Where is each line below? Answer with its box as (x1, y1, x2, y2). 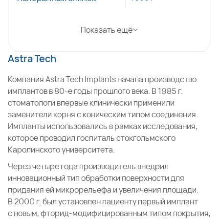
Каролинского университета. (8, 144, 115, 155)
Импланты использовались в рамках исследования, (8, 121, 197, 131)
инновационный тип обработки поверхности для (8, 173, 184, 183)
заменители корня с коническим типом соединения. (8, 109, 198, 120)
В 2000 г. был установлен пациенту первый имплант (8, 196, 198, 207)
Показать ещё (81, 24, 132, 35)
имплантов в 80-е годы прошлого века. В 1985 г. (8, 86, 183, 96)
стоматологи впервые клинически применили (8, 97, 175, 108)
